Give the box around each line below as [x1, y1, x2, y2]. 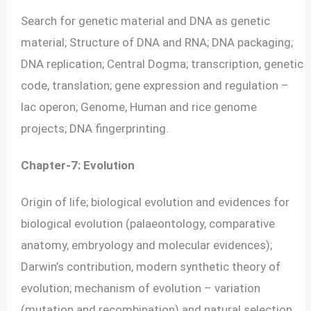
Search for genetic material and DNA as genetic [21, 13, 271, 28]
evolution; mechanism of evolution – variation [21, 281, 261, 296]
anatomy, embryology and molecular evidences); [21, 238, 273, 253]
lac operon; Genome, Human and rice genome [21, 99, 258, 114]
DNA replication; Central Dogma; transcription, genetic [21, 56, 304, 71]
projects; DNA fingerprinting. [21, 121, 169, 135]
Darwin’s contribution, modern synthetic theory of [21, 260, 281, 274]
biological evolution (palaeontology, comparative [21, 217, 276, 231]
